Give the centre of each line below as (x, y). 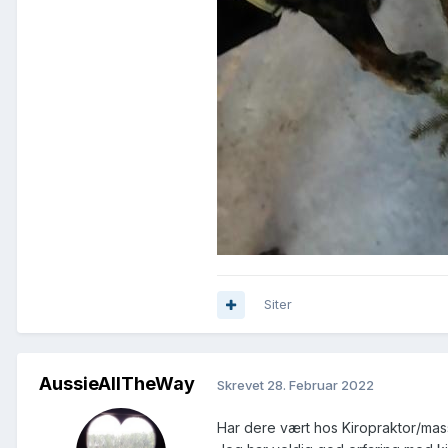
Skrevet (242, 384)
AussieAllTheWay (117, 384)
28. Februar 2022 (320, 384)
